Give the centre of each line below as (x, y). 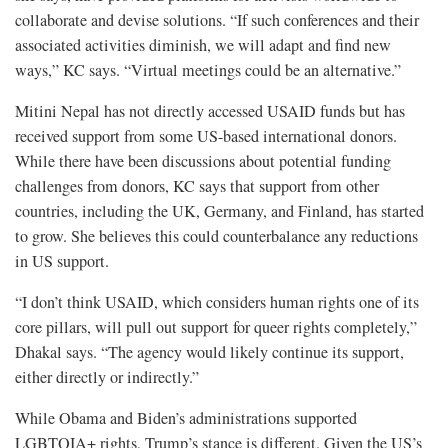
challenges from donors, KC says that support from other (197, 186)
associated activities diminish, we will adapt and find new (203, 45)
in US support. (62, 261)
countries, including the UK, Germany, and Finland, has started (219, 211)
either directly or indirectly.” (107, 377)
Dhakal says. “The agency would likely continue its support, (209, 352)
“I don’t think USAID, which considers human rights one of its (217, 302)
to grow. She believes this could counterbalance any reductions (216, 236)
